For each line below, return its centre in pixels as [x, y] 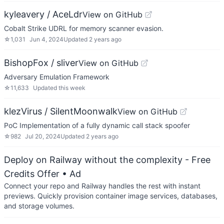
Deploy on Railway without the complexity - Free [107, 160]
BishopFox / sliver [41, 63]
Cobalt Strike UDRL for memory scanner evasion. [84, 28]
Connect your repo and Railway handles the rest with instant [102, 186]
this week [72, 88]
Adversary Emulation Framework [57, 77]
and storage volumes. [39, 206]
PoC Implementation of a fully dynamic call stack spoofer [97, 125]
